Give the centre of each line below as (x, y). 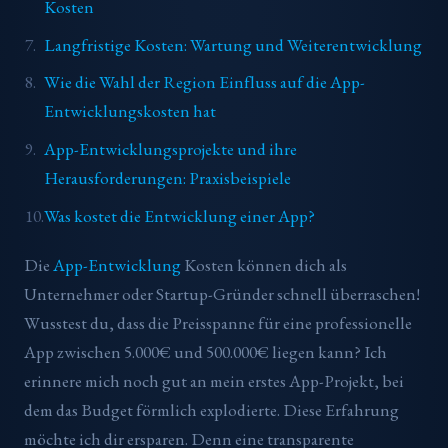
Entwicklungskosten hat (129, 111)
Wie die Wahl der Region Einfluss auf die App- (204, 82)
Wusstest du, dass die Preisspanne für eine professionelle (218, 323)
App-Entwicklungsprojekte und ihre (170, 149)
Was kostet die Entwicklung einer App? (179, 215)
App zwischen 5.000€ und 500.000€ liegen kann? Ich (205, 352)
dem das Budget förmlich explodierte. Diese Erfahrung (211, 410)
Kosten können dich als (264, 265)
